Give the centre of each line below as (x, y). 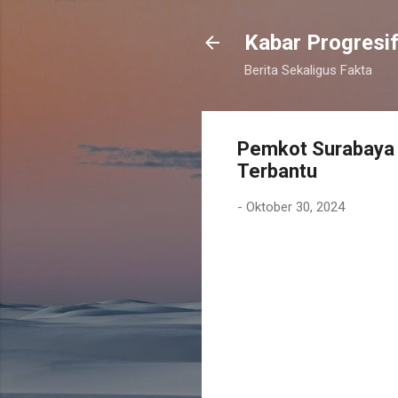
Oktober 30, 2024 (295, 207)
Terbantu (277, 171)
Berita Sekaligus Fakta (308, 70)
